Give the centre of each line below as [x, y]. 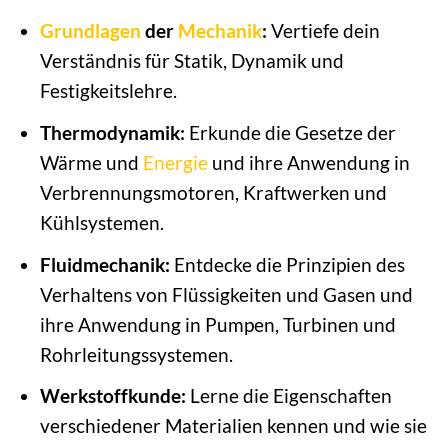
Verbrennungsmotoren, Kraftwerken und [213, 192]
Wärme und [91, 162]
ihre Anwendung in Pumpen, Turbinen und [217, 324]
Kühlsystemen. [101, 222]
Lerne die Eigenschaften [288, 396]
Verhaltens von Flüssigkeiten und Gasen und [226, 294]
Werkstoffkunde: [112, 396]
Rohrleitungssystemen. [136, 354]
